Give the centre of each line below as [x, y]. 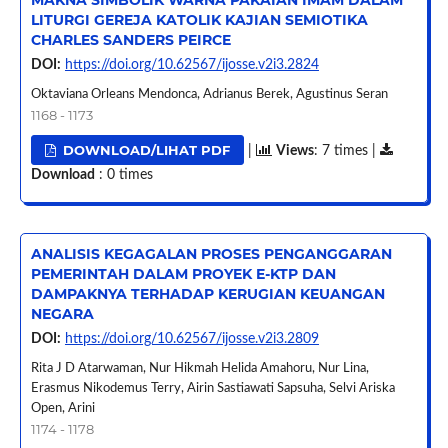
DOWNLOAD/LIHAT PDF [145, 150]
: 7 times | [347, 151]
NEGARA [62, 314]
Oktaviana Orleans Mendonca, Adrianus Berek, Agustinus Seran [209, 95]
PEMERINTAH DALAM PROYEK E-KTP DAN [183, 274]
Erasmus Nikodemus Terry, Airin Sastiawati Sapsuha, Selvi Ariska [212, 389]
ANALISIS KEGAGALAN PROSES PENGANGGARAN [211, 254]
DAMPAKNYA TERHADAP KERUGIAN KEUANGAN [207, 294]
